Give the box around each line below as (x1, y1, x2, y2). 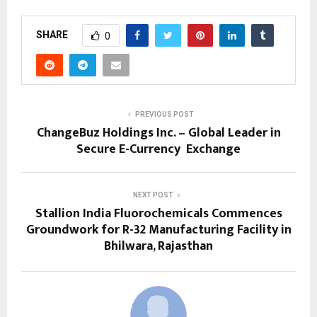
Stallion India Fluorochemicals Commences (35, 202, 282, 224)
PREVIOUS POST (134, 110, 194, 118)
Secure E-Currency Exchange (76, 138, 241, 160)
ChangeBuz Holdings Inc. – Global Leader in (36, 122, 281, 144)
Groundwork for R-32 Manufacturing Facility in (25, 219, 292, 241)
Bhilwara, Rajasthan (104, 235, 213, 257)
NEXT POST (132, 190, 173, 199)
